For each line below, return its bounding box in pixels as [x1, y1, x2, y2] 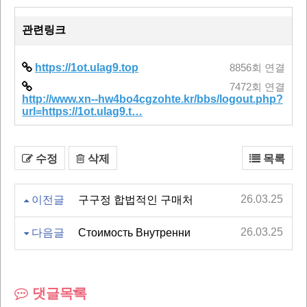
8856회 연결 [230, 62, 285, 73]
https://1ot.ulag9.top [35, 61, 138, 73]
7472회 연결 [230, 81, 285, 93]
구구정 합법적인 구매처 [78, 193, 193, 206]
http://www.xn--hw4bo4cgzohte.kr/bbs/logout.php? [22, 93, 283, 105]
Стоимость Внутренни [78, 226, 191, 238]
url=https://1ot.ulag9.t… [22, 105, 143, 117]
